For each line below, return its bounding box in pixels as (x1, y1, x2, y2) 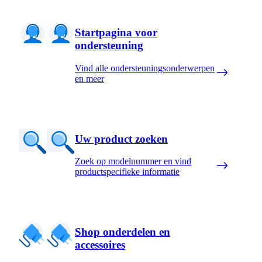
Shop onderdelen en (75, 226, 170, 239)
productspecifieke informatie (75, 167, 180, 177)
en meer (75, 73, 104, 84)
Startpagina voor (75, 26, 157, 39)
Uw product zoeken (75, 132, 168, 145)
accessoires (75, 239, 125, 251)
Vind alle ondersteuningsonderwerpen (75, 63, 215, 73)
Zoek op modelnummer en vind (75, 156, 191, 167)
